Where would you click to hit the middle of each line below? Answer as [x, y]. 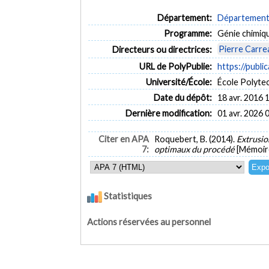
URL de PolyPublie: [175, 66]
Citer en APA [123, 139]
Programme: [188, 33]
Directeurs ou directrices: [162, 49]
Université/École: [179, 82]
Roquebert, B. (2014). [195, 139]
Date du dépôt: [183, 97]
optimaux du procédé [195, 150]
